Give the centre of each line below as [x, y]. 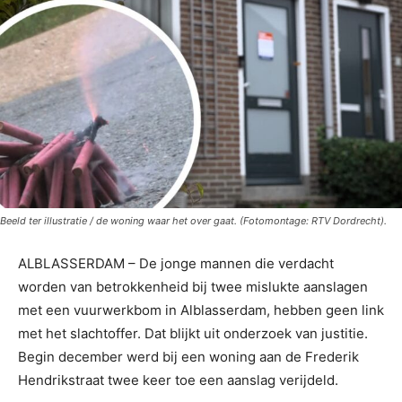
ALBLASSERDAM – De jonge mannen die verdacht [176, 264]
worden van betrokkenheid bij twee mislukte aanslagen [193, 287]
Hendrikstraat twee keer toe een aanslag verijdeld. [178, 380]
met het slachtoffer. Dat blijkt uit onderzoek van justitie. [193, 334]
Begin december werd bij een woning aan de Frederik [188, 357]
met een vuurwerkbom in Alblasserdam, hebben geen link [201, 310]
